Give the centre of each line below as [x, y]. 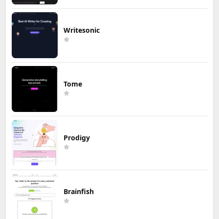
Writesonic [82, 30]
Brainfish [79, 191]
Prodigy [77, 137]
